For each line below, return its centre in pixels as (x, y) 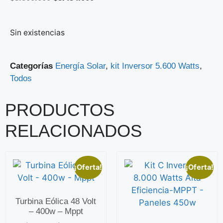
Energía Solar (80, 66)
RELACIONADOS (73, 130)
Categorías (31, 66)
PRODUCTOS (60, 110)
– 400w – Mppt (56, 212)
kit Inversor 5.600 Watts (155, 66)
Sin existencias (37, 32)
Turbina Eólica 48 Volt (56, 202)
